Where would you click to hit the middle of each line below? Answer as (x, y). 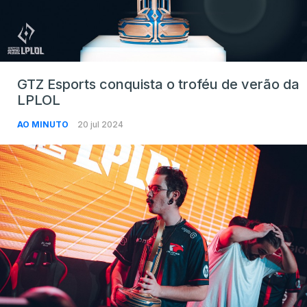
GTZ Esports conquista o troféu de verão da (158, 84)
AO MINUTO (44, 124)
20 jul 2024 (100, 124)
